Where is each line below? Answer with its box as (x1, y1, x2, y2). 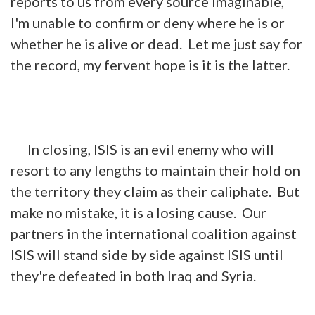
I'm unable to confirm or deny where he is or (11, 13, 285, 31)
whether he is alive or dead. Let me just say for (11, 34, 302, 52)
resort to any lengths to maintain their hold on (11, 161, 300, 179)
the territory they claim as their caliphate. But (11, 182, 300, 200)
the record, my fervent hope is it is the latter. (11, 56, 290, 73)
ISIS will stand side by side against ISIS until (11, 245, 283, 263)
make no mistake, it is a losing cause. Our (11, 203, 266, 221)
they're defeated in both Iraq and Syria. (11, 266, 256, 284)
